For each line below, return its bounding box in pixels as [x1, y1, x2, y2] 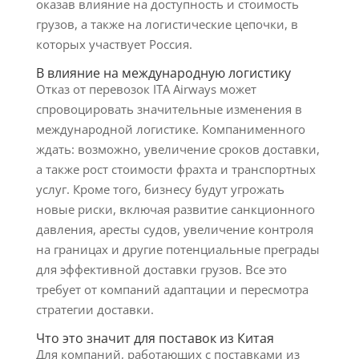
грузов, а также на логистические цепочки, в [35, 16, 298, 32]
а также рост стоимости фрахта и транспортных [35, 161, 316, 177]
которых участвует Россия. [35, 36, 192, 52]
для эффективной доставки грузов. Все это [35, 261, 287, 277]
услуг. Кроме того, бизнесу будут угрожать [35, 181, 284, 197]
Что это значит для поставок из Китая [35, 329, 274, 347]
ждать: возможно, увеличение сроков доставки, [35, 141, 320, 157]
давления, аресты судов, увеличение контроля [35, 221, 313, 237]
